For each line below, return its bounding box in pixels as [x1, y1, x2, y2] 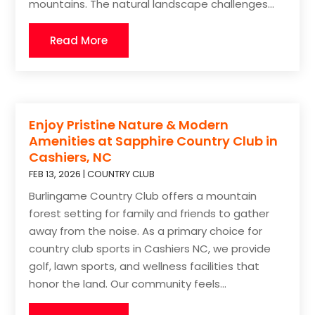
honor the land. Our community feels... [29, 276, 227, 292]
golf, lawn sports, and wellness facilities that [29, 259, 260, 274]
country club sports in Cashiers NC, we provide [29, 241, 271, 257]
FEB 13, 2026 [29, 167, 82, 181]
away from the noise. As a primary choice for [29, 224, 263, 239]
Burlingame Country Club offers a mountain [29, 188, 257, 204]
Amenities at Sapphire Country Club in [29, 132, 278, 150]
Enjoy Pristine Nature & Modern [29, 116, 229, 134]
